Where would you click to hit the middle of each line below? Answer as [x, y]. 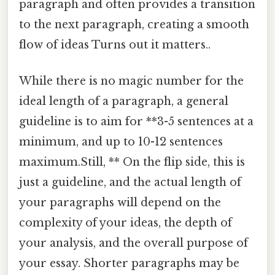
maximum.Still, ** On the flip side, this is [132, 162]
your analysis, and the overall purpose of [134, 243]
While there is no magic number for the [131, 81]
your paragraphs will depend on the [120, 203]
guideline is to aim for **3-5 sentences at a [136, 122]
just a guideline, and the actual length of [130, 183]
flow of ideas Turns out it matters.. [115, 45]
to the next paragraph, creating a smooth [134, 24]
